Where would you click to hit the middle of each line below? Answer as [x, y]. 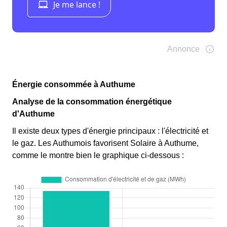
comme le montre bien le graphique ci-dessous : [98, 155]
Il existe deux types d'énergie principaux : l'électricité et [110, 131]
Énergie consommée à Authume [74, 84]
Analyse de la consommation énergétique [92, 101]
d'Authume [33, 113]
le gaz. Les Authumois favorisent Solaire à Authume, [105, 143]
